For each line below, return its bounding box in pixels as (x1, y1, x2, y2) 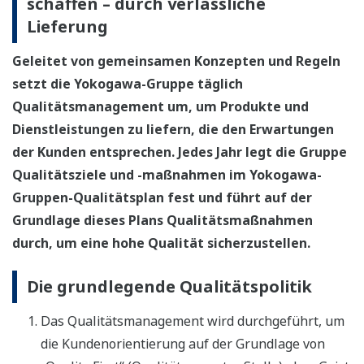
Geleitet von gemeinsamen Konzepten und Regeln (12, 52, 340, 71)
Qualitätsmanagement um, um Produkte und (12, 97, 309, 116)
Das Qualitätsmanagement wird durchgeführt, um (41, 312, 344, 331)
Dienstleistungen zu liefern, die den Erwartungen (12, 120, 334, 139)
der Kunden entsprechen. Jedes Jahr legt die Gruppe (12, 143, 347, 162)
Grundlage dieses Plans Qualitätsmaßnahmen (12, 211, 313, 230)
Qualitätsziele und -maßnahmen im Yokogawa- (12, 166, 322, 184)
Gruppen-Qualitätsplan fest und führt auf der (12, 188, 312, 207)
